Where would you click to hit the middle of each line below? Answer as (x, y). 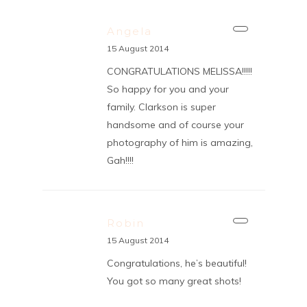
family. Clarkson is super (161, 107)
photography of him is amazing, (180, 142)
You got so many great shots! (174, 281)
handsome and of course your (175, 124)
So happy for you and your (168, 89)
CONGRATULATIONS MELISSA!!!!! (179, 71)
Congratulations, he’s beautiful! (176, 263)
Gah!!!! (120, 160)
